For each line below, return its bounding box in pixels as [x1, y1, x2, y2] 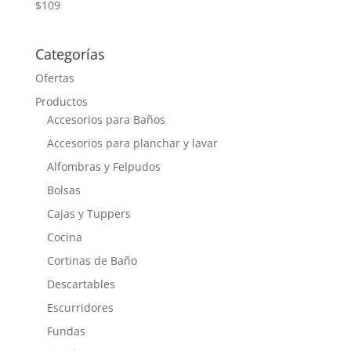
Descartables [46, 276, 115, 291]
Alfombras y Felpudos [46, 158, 161, 174]
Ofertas [34, 70, 74, 85]
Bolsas [46, 182, 81, 197]
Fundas [46, 323, 85, 338]
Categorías [34, 44, 105, 63]
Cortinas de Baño [46, 252, 137, 268]
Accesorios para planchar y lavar [46, 135, 218, 150]
